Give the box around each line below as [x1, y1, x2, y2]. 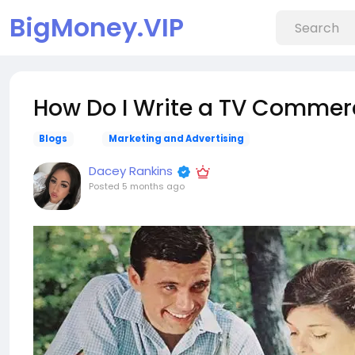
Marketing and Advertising [108, 132, 244, 145]
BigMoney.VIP [10, 10, 184, 45]
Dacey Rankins [89, 162, 173, 179]
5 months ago [122, 180, 185, 193]
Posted [89, 180, 122, 193]
